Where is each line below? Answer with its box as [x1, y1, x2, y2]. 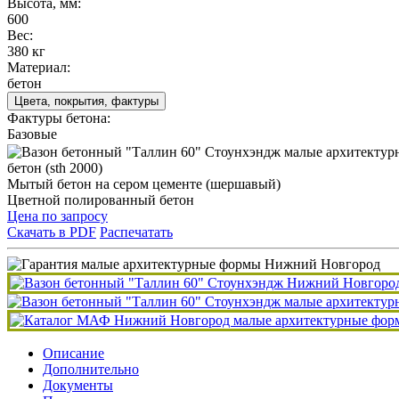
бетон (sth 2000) [7, 159, 102, 175]
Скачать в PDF [7, 224, 96, 240]
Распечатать [100, 224, 173, 240]
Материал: [7, 59, 70, 75]
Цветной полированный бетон [7, 191, 194, 208]
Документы [43, 377, 113, 393]
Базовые [7, 126, 57, 142]
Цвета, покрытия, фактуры [14, 94, 159, 108]
